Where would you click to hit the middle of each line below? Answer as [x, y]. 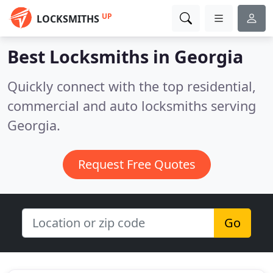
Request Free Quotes [136, 164]
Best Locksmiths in [91, 56]
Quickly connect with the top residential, [132, 86]
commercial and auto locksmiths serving [132, 106]
